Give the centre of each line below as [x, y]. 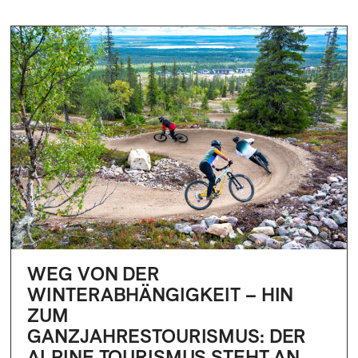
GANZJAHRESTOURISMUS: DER [167, 336]
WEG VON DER [94, 274]
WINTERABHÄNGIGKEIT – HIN [161, 294]
